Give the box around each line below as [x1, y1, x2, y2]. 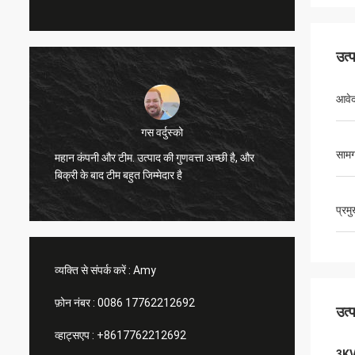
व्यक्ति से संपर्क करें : [55, 264, 131, 277]
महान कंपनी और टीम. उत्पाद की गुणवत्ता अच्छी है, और [55, 151, 254, 164]
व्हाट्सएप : [55, 329, 94, 342]
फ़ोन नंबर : [55, 296, 95, 309]
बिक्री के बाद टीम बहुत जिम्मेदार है [55, 168, 182, 181]
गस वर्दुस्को [141, 125, 183, 139]
